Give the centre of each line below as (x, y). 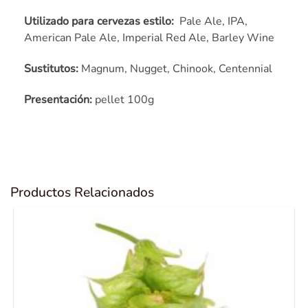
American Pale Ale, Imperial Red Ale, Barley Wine (149, 38)
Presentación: (58, 100)
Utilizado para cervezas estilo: (100, 22)
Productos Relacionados (82, 192)
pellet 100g (123, 100)
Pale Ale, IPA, (212, 22)
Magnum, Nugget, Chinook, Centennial (175, 69)
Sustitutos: (51, 69)
